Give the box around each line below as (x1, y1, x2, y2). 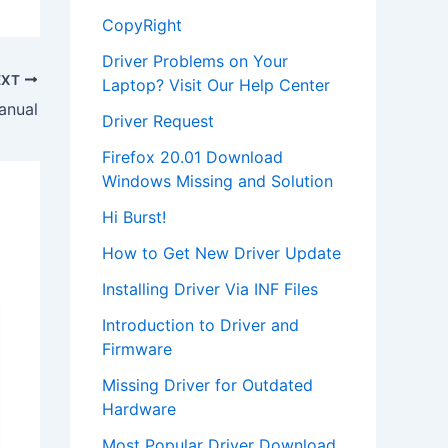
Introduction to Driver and (102, 315, 299, 335)
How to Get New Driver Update (102, 243, 341, 263)
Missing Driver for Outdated (102, 375, 313, 395)
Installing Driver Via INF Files (102, 279, 318, 299)
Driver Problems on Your (102, 51, 288, 71)
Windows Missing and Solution (102, 171, 333, 191)
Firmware (102, 339, 172, 359)
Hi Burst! (102, 207, 166, 227)
